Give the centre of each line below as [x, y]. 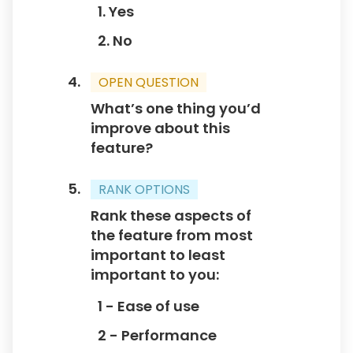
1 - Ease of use [149, 306]
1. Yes [116, 12]
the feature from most [172, 236]
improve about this [160, 128]
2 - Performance [157, 335]
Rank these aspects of [171, 216]
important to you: [155, 275]
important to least [158, 255]
